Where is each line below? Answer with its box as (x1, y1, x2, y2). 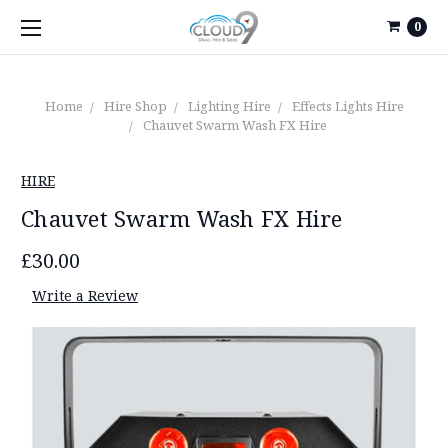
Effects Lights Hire (291, 97, 404, 115)
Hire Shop (103, 97, 167, 115)
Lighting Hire (187, 97, 271, 115)
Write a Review (31, 285, 138, 305)
